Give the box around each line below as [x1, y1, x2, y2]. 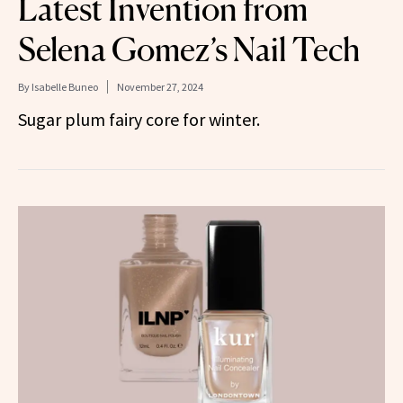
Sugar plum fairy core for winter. [18, 108, 260, 131]
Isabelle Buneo [31, 80, 98, 94]
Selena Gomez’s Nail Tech [18, 30, 361, 70]
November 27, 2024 [117, 80, 203, 94]
